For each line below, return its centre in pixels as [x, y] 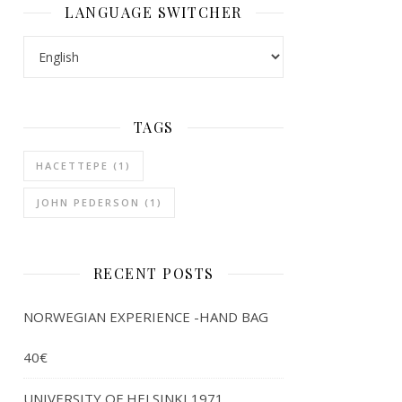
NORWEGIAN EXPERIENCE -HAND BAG [146, 317]
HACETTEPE [72, 166]
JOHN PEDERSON [88, 202]
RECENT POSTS [153, 273]
